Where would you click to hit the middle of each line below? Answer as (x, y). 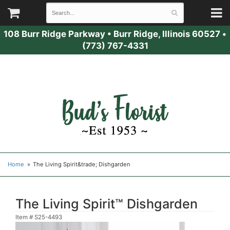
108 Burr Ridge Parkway (54, 34)
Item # (25, 217)
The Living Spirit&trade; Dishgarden (82, 164)
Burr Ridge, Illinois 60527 (167, 34)
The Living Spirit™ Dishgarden (107, 204)
